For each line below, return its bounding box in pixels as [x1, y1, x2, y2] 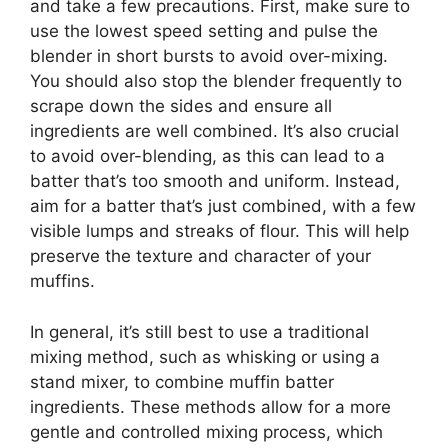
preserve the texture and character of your [30, 246, 371, 266]
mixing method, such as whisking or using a [30, 346, 380, 367]
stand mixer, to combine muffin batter [30, 371, 334, 392]
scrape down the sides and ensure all [30, 96, 332, 116]
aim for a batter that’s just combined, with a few [30, 196, 416, 216]
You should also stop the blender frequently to [30, 71, 402, 91]
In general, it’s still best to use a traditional [30, 321, 369, 342]
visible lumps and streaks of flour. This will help [30, 221, 409, 241]
